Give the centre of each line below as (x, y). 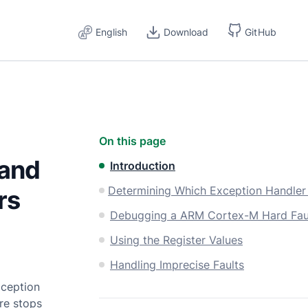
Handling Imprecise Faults (177, 265)
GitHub (261, 32)
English (112, 32)
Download (186, 32)
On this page (132, 141)
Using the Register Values (176, 240)
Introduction (143, 166)
